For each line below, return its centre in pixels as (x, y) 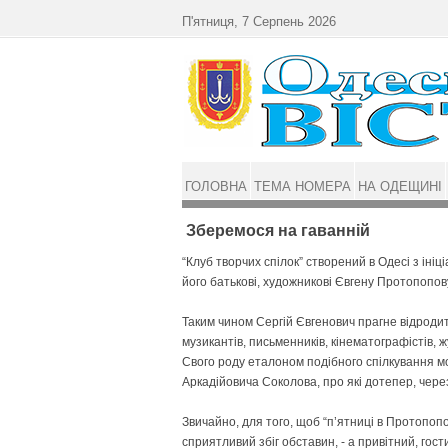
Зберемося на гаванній (278, 230)
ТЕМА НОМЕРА (302, 186)
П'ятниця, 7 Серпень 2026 (259, 21)
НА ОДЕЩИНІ (400, 186)
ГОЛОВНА (216, 186)
